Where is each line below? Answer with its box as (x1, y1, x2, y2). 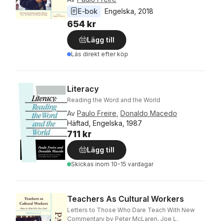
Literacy (67, 84, 99, 94)
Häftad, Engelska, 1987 (67, 119, 142, 128)
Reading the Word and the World (67, 96, 160, 104)
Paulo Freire (77, 109, 116, 118)
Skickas (71, 160, 95, 168)
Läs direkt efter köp (71, 50, 128, 58)
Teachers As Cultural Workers (67, 194, 184, 204)
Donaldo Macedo (120, 109, 177, 118)
